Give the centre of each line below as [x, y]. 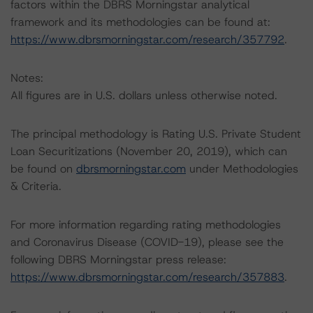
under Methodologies [242, 169]
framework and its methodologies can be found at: [140, 22]
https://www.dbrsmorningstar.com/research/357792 [147, 39]
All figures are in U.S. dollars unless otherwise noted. [144, 95]
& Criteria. [36, 186]
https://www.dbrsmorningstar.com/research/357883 [147, 277]
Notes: [27, 78]
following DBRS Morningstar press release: [118, 260]
